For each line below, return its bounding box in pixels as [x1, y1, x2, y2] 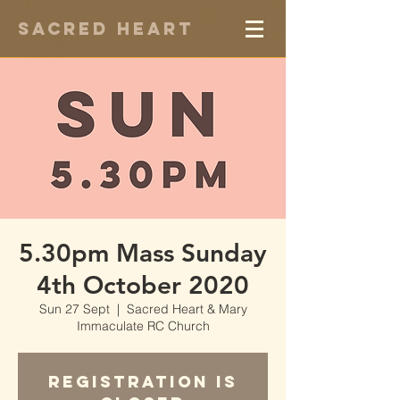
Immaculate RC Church [76, 318, 210, 334]
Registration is [48, 371, 237, 392]
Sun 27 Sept [38, 301, 110, 317]
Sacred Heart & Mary [126, 301, 247, 317]
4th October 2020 [37, 270, 249, 300]
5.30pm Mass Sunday [19, 237, 267, 268]
